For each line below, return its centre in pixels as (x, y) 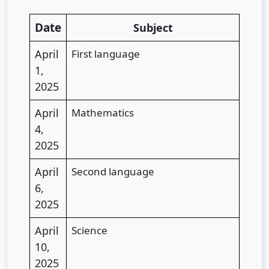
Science (89, 230)
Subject (153, 28)
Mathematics (103, 113)
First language (106, 54)
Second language (113, 171)
